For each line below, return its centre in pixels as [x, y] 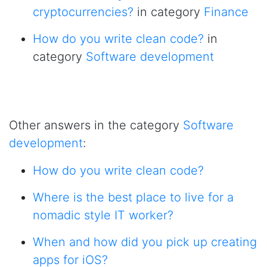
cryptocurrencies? [83, 12]
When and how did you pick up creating [145, 242]
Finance [226, 12]
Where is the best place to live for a [133, 197]
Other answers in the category [96, 125]
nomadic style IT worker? [103, 215]
